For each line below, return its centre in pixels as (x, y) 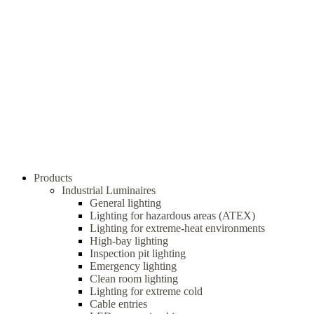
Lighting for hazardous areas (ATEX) (172, 216)
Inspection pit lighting (138, 253)
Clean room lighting (134, 279)
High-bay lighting (129, 241)
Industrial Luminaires (109, 190)
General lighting (125, 203)
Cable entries (118, 304)
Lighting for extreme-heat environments (177, 228)
